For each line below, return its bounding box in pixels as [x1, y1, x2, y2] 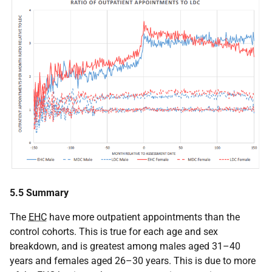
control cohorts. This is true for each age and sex [10, 225, 218, 237]
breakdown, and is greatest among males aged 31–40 [10, 240, 240, 252]
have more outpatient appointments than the [47, 211, 240, 223]
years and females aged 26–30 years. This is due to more [10, 254, 256, 267]
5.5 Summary [10, 186, 69, 199]
